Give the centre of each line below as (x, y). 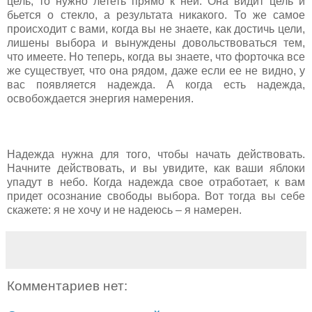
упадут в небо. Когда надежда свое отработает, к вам (156, 182)
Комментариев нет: (67, 286)
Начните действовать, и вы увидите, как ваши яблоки (156, 168)
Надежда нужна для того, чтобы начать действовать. (156, 154)
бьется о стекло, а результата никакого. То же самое (156, 15)
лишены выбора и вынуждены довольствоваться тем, (156, 42)
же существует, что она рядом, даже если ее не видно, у (156, 70)
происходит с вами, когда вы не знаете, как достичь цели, (156, 29)
